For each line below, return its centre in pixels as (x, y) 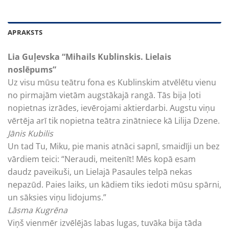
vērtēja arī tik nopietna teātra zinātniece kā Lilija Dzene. (114, 120)
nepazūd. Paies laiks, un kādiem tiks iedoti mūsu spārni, (114, 184)
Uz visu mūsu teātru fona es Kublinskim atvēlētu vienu (112, 82)
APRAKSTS (25, 32)
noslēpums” (32, 69)
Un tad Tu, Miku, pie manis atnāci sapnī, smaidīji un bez (114, 146)
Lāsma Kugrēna (38, 210)
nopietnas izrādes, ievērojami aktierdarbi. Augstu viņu (111, 108)
